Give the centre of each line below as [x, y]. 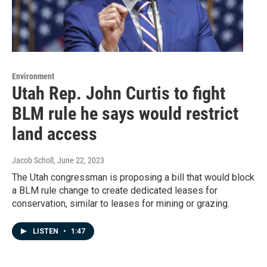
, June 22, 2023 [79, 161]
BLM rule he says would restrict [125, 114]
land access [55, 134]
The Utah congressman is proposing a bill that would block [133, 178]
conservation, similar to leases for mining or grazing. [121, 204]
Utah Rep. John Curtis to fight [119, 94]
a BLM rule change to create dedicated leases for [115, 191]
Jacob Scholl [33, 161]
